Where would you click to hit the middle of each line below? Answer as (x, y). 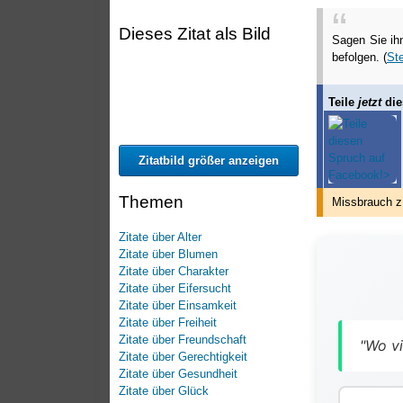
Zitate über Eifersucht (175, 288)
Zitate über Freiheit (168, 322)
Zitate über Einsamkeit (178, 305)
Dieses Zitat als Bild (195, 33)
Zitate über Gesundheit (178, 373)
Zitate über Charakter (174, 271)
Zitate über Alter (160, 237)
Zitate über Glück (164, 390)
